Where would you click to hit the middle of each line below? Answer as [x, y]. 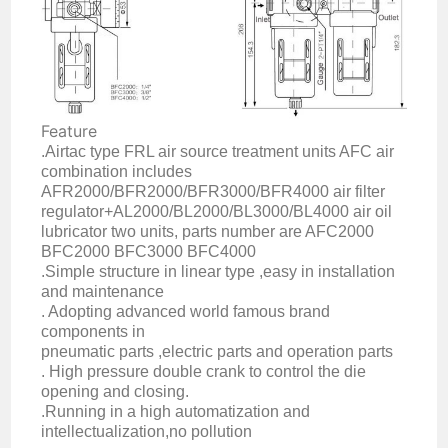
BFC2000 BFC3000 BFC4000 [151, 251]
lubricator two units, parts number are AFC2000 [208, 231]
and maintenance [103, 291]
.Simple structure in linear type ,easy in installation [218, 271]
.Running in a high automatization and [176, 411]
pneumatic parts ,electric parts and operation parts [217, 351]
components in [93, 331]
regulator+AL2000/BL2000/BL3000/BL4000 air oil [217, 211]
